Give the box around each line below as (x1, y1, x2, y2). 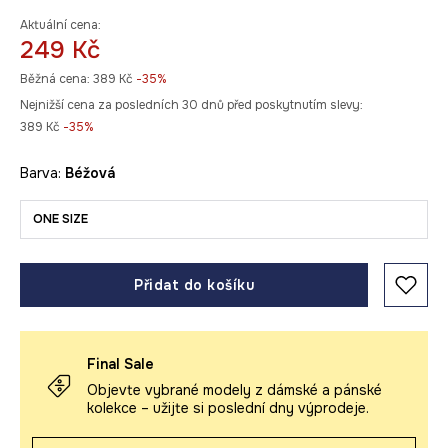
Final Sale (87, 355, 154, 373)
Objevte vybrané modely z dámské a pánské (87, 381, 382, 399)
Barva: (20, 164, 65, 182)
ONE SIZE (33, 211, 88, 227)
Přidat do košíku (134, 276, 254, 294)
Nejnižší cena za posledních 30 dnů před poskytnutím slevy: (20, 97, 363, 113)
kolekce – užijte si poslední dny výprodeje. (87, 399, 369, 417)
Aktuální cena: (20, 17, 101, 33)
